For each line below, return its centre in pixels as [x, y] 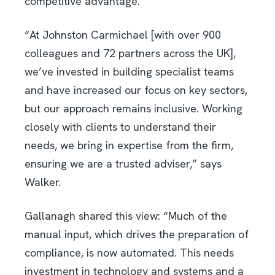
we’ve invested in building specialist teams [129, 71]
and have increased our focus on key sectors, [136, 90]
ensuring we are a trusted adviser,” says [123, 163]
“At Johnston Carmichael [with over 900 [123, 34]
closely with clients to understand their [120, 126]
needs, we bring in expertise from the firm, [129, 145]
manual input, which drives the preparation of [137, 234]
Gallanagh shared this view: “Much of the [126, 215]
